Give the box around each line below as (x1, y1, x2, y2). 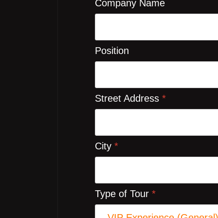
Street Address (95, 93, 162, 104)
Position (95, 45, 129, 56)
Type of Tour (95, 188, 152, 199)
